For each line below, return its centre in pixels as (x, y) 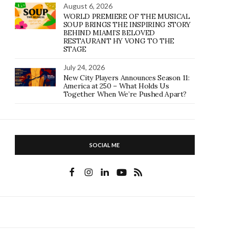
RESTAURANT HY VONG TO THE (119, 41)
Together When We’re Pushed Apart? (125, 94)
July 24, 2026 (84, 67)
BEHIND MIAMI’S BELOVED (109, 33)
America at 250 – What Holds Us (116, 86)
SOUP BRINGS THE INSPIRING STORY (127, 25)
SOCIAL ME (105, 145)
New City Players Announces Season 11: (126, 78)
